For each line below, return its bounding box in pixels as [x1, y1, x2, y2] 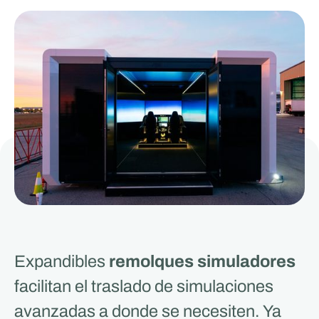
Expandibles [14, 252, 109, 271]
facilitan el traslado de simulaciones [14, 277, 273, 296]
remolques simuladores [108, 252, 296, 271]
